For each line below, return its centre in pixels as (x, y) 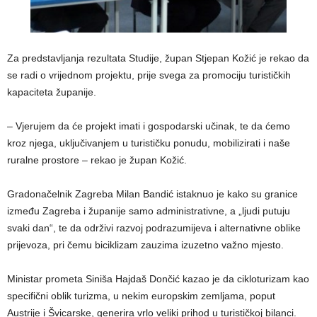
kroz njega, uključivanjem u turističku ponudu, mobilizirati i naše (149, 143)
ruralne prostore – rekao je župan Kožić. (97, 160)
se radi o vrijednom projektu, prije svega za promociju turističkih (149, 75)
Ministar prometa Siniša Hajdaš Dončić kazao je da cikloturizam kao (158, 279)
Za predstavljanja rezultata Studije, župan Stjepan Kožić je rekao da (158, 58)
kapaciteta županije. (52, 92)
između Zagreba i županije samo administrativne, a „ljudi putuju (149, 211)
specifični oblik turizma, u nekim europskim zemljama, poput (141, 296)
